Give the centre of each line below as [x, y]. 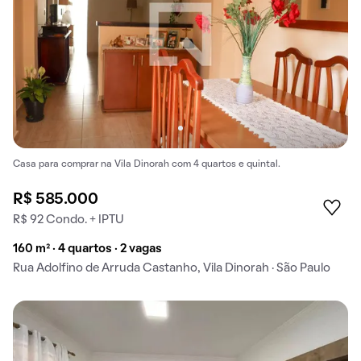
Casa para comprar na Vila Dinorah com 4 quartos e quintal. [147, 165]
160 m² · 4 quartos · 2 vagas [87, 249]
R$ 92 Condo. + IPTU [68, 220]
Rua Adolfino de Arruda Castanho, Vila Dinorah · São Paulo [172, 269]
